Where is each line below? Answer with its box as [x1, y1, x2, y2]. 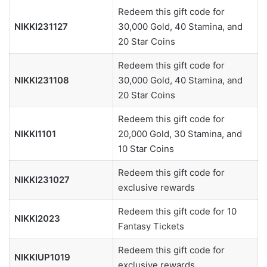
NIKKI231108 [14, 74, 69, 86]
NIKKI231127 [14, 21, 68, 33]
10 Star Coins [117, 143, 174, 155]
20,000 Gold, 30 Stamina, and [117, 128, 242, 140]
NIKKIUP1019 [14, 252, 70, 263]
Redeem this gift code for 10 [117, 206, 237, 218]
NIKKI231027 [14, 174, 70, 186]
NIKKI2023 [14, 213, 60, 225]
